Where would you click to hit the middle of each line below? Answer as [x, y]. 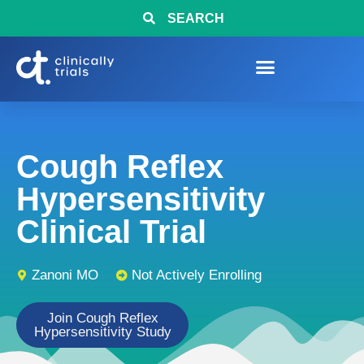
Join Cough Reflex [102, 318]
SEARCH [195, 18]
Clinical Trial [111, 232]
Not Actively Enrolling [197, 275]
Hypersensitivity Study [102, 332]
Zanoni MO [65, 275]
